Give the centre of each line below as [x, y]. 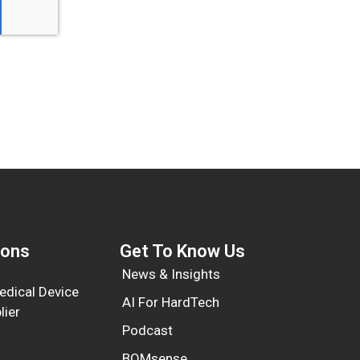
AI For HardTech [171, 303]
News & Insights [172, 274]
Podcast [148, 331]
